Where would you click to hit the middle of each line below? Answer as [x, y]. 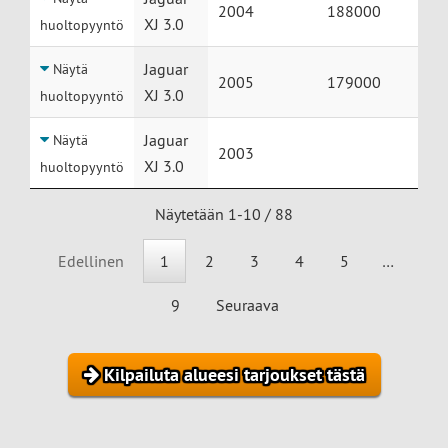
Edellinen [90, 261]
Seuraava [247, 305]
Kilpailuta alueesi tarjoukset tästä [231, 375]
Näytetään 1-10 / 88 [224, 214]
